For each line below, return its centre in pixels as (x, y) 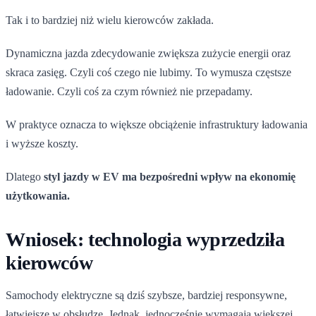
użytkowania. (38, 195)
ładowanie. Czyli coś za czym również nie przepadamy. (129, 91)
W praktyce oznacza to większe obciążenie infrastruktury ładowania (157, 124)
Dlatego (25, 176)
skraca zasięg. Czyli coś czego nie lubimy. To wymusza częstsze (148, 72)
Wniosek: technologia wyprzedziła (145, 239)
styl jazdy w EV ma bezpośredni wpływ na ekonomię (170, 176)
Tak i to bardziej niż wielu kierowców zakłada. (110, 20)
